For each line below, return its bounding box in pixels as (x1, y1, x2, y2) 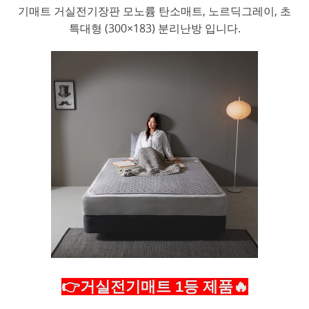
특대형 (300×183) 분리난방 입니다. (68, 21, 241, 37)
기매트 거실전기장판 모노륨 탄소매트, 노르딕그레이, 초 (18, 3, 291, 19)
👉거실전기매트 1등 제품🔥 (61, 278, 248, 296)
